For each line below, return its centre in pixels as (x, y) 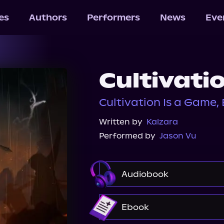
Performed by (127, 136)
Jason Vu (178, 136)
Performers (113, 17)
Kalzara (162, 122)
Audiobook (145, 174)
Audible (133, 202)
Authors (48, 17)
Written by (121, 122)
